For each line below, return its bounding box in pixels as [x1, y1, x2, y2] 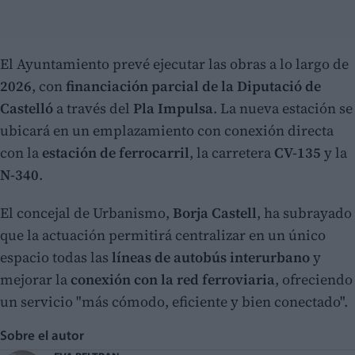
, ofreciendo [275, 269, 353, 290]
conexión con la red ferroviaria [71, 269, 275, 290]
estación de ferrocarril [42, 143, 189, 163]
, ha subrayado [257, 203, 352, 223]
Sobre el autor [7, 330, 84, 344]
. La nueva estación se [213, 98, 353, 119]
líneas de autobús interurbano [112, 247, 310, 268]
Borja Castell [173, 203, 257, 223]
